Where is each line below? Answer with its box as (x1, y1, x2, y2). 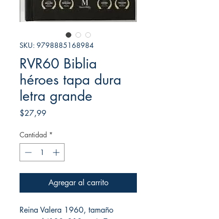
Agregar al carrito (48, 177, 109, 188)
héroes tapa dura (20, 70, 121, 88)
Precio (46, 107, 66, 118)
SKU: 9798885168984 (20, 40, 94, 50)
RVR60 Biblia (20, 54, 97, 72)
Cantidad (20, 130, 47, 139)
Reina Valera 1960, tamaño (20, 204, 113, 215)
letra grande (20, 87, 92, 105)
